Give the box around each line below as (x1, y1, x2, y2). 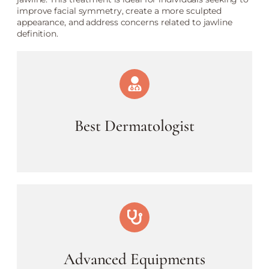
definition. (17, 28, 58, 39)
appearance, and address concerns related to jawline (17, 16, 232, 28)
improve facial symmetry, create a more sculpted (17, 5, 222, 16)
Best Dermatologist (74, 115, 195, 136)
